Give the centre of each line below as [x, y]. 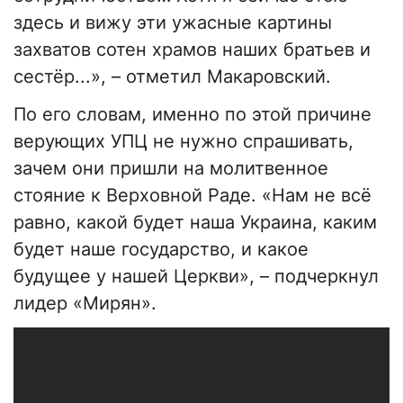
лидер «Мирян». [85, 304]
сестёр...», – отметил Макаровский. [172, 77]
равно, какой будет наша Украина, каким [195, 223]
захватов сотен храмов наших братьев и [192, 50]
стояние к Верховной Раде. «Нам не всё [193, 196]
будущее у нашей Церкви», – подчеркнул [196, 277]
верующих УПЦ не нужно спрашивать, [184, 142]
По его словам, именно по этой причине [193, 115]
